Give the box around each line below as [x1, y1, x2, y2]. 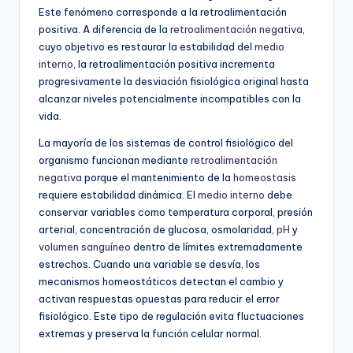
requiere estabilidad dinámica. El [39, 188, 198, 201]
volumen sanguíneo [39, 240, 131, 253]
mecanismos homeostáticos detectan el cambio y [39, 274, 284, 288]
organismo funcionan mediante [39, 153, 191, 166]
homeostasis [233, 170, 296, 184]
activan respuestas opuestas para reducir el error [39, 292, 280, 305]
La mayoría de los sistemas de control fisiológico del [39, 136, 293, 149]
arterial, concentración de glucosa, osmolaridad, [39, 222, 277, 236]
